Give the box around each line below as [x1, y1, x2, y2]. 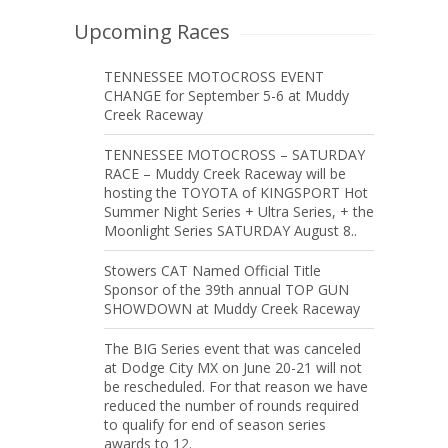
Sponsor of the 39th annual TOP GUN [104, 280, 349, 299]
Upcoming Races [74, 18, 230, 45]
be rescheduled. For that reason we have [104, 377, 368, 396]
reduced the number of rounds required [104, 396, 359, 415]
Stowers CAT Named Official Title [104, 261, 321, 280]
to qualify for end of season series [104, 415, 326, 434]
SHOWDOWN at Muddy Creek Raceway [104, 299, 360, 318]
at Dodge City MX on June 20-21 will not [104, 358, 362, 377]
